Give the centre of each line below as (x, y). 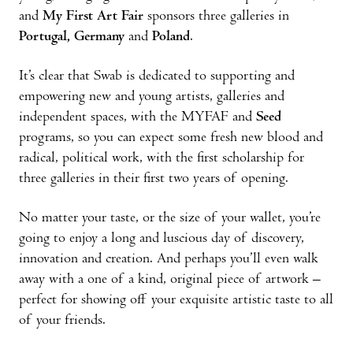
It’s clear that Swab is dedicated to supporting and (157, 76)
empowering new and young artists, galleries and (152, 97)
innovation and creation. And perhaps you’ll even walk (169, 259)
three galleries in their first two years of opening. (154, 179)
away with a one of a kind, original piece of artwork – (170, 280)
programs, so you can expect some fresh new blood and (171, 138)
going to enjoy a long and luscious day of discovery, (162, 239)
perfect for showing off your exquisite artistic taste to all (176, 300)
